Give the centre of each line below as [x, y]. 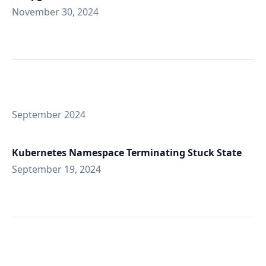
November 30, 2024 [55, 12]
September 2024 [49, 115]
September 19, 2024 [56, 169]
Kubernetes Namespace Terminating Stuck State [127, 153]
